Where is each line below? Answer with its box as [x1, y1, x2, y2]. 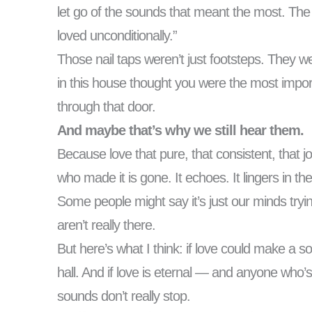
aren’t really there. [57, 217, 155, 233]
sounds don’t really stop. [57, 288, 190, 304]
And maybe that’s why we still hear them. [57, 122, 304, 138]
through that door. [57, 98, 155, 114]
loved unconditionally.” [57, 27, 177, 43]
